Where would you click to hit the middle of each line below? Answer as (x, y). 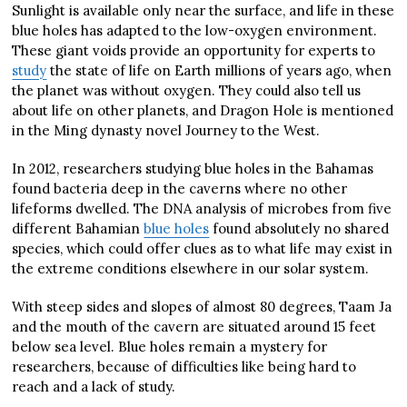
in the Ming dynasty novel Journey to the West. (166, 131)
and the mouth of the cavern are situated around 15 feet (194, 327)
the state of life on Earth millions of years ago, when (219, 71)
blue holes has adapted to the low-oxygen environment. (195, 31)
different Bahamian (78, 229)
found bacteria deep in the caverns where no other (180, 189)
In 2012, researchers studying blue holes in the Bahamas (193, 169)
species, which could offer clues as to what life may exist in (203, 249)
